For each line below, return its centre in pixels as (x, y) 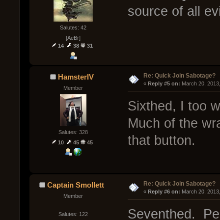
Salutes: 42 (73, 28)
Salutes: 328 (73, 132)
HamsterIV (76, 77)
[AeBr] (73, 38)
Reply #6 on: (164, 191)
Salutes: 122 (73, 214)
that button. (161, 140)
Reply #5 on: (164, 83)
